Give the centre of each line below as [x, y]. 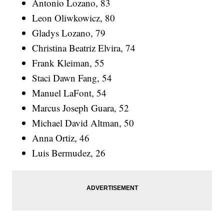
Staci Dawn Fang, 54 [72, 78]
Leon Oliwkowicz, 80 [74, 18]
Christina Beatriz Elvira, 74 [84, 48]
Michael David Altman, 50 [83, 123]
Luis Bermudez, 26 [69, 153]
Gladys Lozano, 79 [69, 33]
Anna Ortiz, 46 [61, 138]
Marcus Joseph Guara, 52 [81, 108]
